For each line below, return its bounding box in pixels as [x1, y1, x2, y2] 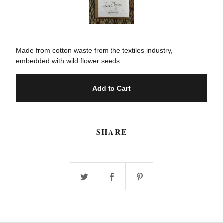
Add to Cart [92, 84, 131, 93]
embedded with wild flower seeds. [16, 57, 122, 65]
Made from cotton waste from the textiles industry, [16, 46, 173, 55]
